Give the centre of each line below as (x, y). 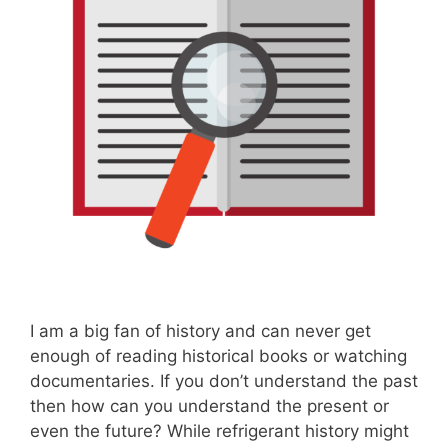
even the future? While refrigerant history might (219, 430)
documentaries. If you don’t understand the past (224, 380)
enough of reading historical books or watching (218, 355)
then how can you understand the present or (209, 405)
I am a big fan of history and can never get (200, 330)
